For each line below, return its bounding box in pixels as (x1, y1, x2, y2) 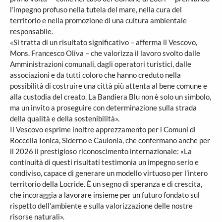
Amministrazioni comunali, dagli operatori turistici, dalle (10, 59, 191, 68)
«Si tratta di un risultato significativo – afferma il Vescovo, (10, 38, 197, 47)
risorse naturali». (10, 212, 64, 221)
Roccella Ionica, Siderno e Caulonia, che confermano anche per (10, 136, 210, 145)
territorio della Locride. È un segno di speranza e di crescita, (10, 179, 202, 188)
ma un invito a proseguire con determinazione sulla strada (10, 103, 197, 112)
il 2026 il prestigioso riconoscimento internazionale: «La (10, 147, 192, 156)
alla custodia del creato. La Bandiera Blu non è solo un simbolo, (10, 92, 211, 101)
